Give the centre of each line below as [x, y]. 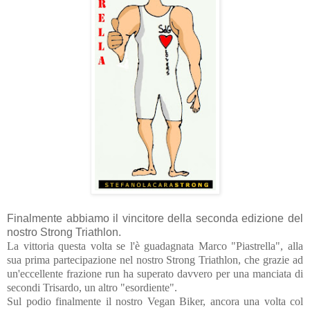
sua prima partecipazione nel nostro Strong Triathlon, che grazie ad [155, 259]
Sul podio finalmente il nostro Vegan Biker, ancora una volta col [155, 301]
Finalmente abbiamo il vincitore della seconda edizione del [155, 218]
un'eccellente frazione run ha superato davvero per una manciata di [155, 273]
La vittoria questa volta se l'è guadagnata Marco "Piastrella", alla [155, 246]
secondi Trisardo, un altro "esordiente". [92, 287]
